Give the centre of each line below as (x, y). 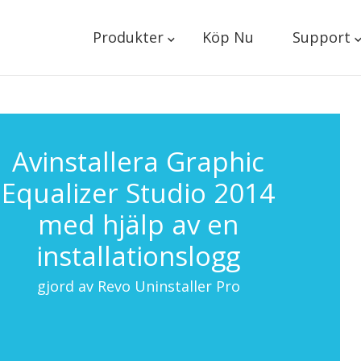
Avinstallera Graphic (139, 162)
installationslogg (139, 256)
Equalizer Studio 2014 (139, 193)
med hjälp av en (139, 224)
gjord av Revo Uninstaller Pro (138, 286)
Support (321, 37)
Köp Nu (228, 37)
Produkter (128, 37)
